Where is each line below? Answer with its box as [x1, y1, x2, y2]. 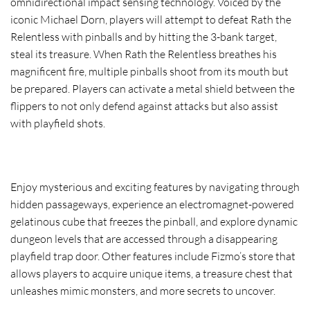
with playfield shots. [10, 116, 105, 131]
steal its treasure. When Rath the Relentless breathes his [10, 47, 277, 62]
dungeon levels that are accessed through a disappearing [10, 231, 277, 246]
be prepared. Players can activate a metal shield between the [10, 82, 295, 96]
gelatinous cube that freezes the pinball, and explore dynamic [10, 214, 298, 228]
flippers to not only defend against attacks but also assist [10, 99, 278, 113]
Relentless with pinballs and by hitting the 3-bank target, [10, 30, 277, 44]
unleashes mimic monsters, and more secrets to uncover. [10, 283, 275, 298]
